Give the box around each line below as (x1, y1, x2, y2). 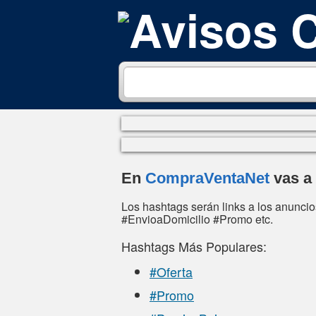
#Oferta (150, 262, 193, 281)
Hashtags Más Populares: (121, 236, 267, 255)
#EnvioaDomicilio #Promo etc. (121, 210, 273, 227)
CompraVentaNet (145, 169, 269, 187)
